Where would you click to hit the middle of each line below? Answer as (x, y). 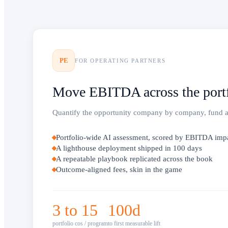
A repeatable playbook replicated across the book (134, 159)
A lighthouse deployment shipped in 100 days (129, 148)
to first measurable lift (134, 223)
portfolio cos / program (80, 223)
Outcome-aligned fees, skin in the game (119, 169)
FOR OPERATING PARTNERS (120, 61)
